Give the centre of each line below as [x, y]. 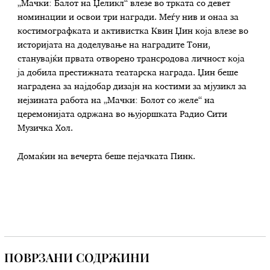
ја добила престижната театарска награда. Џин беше [128, 73]
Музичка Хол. [46, 128]
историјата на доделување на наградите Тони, [114, 45]
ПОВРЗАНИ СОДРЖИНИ [77, 257]
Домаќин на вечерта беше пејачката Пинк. [107, 157]
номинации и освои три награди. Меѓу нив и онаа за [128, 17]
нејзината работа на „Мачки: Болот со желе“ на [116, 100]
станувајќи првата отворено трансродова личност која [131, 59]
